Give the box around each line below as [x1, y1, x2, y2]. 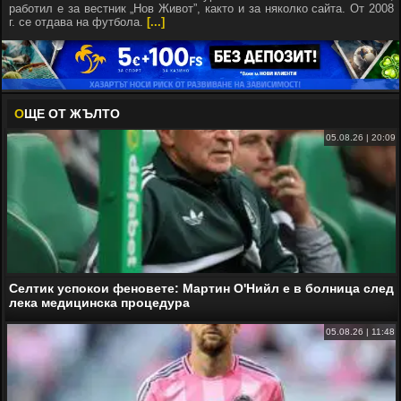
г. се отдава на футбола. [9, 15, 147, 29]
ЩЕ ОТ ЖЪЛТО [24, 106, 120, 121]
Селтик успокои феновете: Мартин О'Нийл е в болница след [9, 280, 394, 295]
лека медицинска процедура [9, 294, 190, 310]
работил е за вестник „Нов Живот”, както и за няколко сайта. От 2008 [9, 2, 394, 15]
